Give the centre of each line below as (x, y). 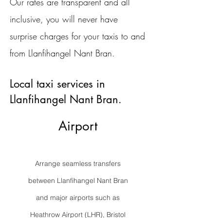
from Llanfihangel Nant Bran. (62, 53)
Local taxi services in (57, 84)
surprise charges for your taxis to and (77, 36)
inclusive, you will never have (64, 19)
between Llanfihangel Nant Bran (78, 181)
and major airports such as (78, 198)
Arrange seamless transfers (78, 163)
